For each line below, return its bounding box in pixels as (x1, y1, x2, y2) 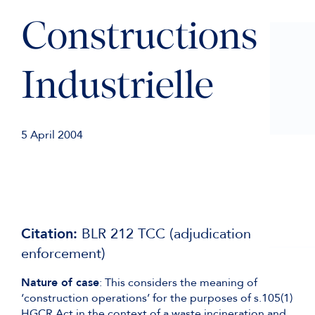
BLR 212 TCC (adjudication (77, 224, 251, 243)
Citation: (21, 224, 77, 243)
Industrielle (21, 69, 214, 108)
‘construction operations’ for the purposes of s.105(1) (21, 290, 292, 306)
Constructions (21, 20, 257, 58)
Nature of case (21, 275, 99, 290)
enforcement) (21, 244, 105, 263)
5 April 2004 (21, 127, 83, 143)
